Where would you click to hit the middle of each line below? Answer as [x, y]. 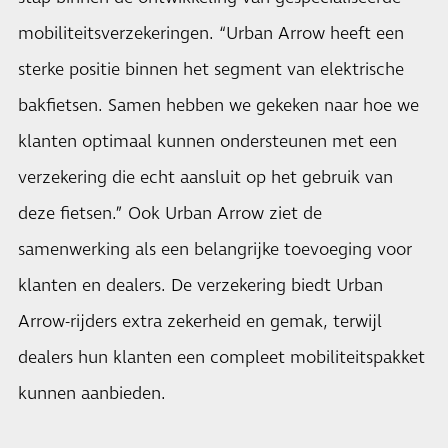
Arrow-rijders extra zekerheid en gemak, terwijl [200, 322]
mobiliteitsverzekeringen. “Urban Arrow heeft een [211, 34]
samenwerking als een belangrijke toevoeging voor [215, 250]
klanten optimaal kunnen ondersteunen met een [207, 142]
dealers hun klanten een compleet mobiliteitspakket [221, 358]
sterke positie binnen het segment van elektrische [211, 70]
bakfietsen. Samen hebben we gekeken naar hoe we [218, 106]
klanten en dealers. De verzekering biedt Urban [200, 286]
